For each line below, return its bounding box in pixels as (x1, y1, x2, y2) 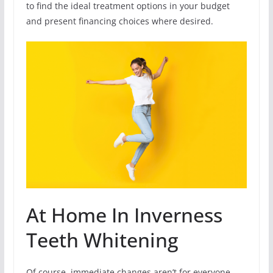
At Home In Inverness (26, 201, 222, 228)
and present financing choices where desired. (26, 15, 213, 27)
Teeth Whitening (26, 226, 179, 253)
